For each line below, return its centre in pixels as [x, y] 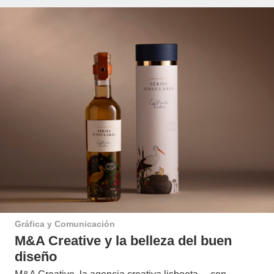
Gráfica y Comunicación [65, 224]
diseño [36, 257]
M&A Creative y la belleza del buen [123, 241]
